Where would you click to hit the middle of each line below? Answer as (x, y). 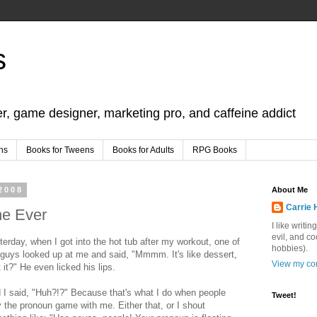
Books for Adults (143, 150)
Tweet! (284, 295)
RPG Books (215, 150)
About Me (290, 190)
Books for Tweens (60, 150)
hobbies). (290, 249)
